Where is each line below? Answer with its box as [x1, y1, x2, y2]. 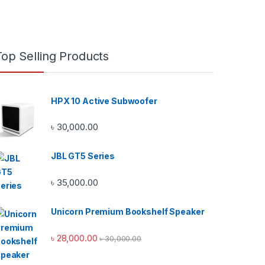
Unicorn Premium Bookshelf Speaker [51, 206, 205, 217]
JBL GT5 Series [51, 151, 115, 161]
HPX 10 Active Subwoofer [51, 95, 157, 106]
